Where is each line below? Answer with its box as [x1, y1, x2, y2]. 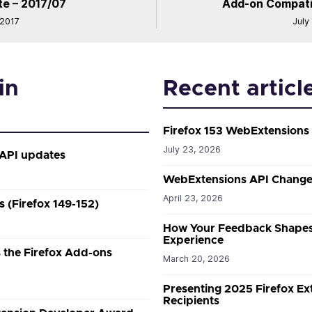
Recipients [162, 295, 219, 306]
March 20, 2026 [162, 253, 230, 264]
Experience [162, 234, 224, 246]
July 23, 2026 [162, 143, 221, 155]
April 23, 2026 [162, 192, 223, 203]
